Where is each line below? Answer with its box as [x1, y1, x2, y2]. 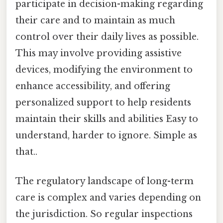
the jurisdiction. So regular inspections [15, 208, 193, 220]
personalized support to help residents [15, 97, 191, 108]
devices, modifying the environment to [15, 64, 193, 75]
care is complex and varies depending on [15, 192, 201, 203]
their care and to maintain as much [15, 14, 175, 26]
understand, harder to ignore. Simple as [15, 129, 197, 141]
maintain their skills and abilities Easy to [15, 113, 198, 124]
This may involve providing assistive [15, 47, 182, 59]
